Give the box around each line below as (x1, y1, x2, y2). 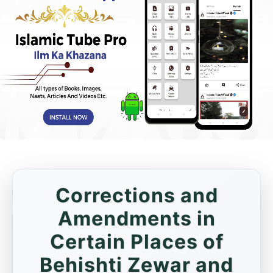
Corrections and (55, 183, 218, 207)
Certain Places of (49, 230, 224, 253)
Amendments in (57, 207, 216, 230)
